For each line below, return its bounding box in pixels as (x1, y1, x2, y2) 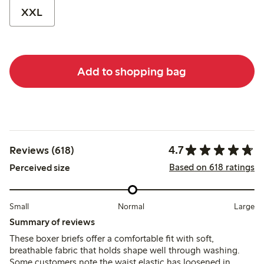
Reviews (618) (9, 143, 74, 157)
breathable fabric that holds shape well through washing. (9, 244, 240, 256)
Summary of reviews (9, 216, 95, 227)
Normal (118, 201, 145, 212)
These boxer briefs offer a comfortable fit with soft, (9, 232, 214, 244)
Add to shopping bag (77, 64, 187, 78)
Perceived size (9, 162, 70, 174)
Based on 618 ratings (169, 161, 255, 173)
